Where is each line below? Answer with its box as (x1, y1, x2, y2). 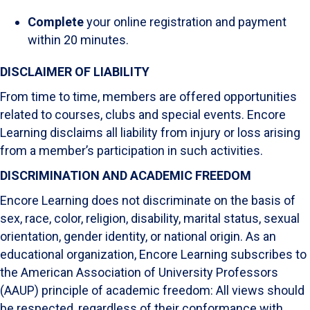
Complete (28, 14, 84, 29)
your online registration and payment (84, 14, 286, 29)
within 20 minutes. (28, 32, 131, 47)
